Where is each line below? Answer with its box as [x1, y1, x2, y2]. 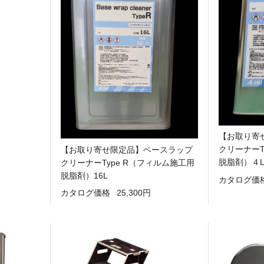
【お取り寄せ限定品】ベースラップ [60, 144, 193, 154]
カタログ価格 [60, 188, 110, 198]
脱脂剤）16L [60, 170, 108, 180]
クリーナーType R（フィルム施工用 [60, 157, 194, 167]
